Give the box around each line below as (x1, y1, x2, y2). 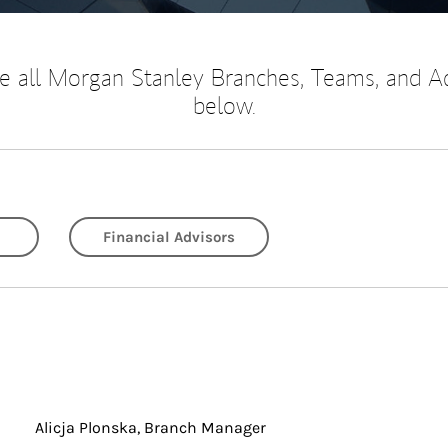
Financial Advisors (103, 228, 235, 246)
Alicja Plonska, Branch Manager (34, 418, 266, 437)
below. (192, 90, 256, 120)
